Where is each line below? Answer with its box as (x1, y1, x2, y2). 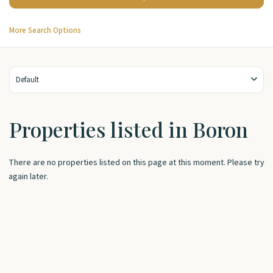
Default (16, 74, 39, 85)
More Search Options (9, 25, 81, 36)
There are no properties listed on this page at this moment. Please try (9, 157, 264, 169)
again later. (9, 171, 48, 183)
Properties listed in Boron (9, 115, 249, 143)
